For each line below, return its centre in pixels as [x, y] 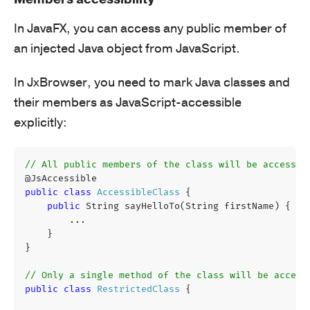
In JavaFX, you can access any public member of [150, 28]
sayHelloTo [152, 206]
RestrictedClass [138, 289]
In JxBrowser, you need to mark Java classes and [152, 82]
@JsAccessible [61, 178]
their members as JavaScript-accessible [128, 102]
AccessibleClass [138, 192]
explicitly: [40, 122]
